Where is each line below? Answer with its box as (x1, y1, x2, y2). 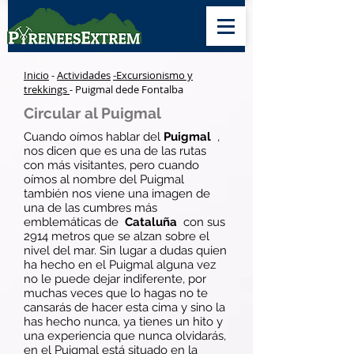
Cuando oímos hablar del (24, 130, 164, 144)
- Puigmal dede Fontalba (70, 82, 183, 96)
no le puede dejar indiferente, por (24, 272, 206, 286)
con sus (177, 215, 225, 229)
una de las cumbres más (24, 201, 157, 215)
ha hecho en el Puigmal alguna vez (24, 258, 216, 272)
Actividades (57, 68, 111, 82)
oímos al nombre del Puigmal (24, 172, 184, 186)
